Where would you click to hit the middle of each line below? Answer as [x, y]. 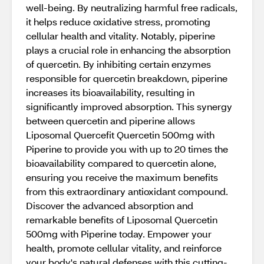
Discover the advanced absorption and [110, 205]
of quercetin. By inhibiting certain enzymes [118, 64]
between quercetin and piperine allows [110, 121]
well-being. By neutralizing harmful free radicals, [132, 7]
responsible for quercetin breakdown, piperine [127, 78]
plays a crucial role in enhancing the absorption [128, 50]
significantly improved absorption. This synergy [129, 106]
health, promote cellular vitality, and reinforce [124, 248]
